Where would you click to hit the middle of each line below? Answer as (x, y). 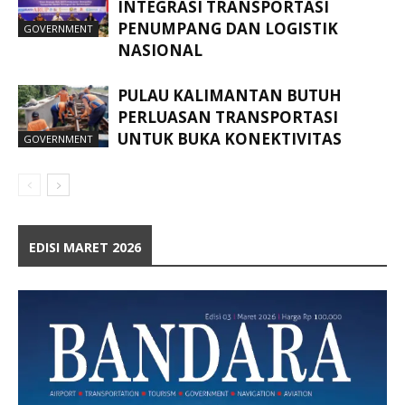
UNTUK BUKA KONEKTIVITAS (230, 139)
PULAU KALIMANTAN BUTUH (230, 96)
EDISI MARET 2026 (85, 248)
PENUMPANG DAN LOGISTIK (228, 29)
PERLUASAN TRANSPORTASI (228, 118)
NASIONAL (160, 51)
